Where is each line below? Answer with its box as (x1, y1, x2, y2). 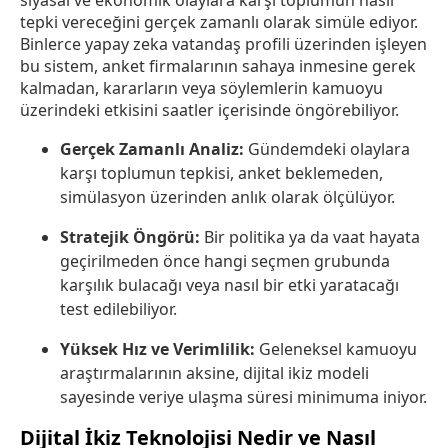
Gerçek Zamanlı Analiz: (60, 138, 244, 161)
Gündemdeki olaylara (244, 138, 410, 161)
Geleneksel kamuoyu (255, 338, 417, 361)
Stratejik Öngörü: (60, 226, 200, 249)
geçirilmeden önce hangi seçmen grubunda (60, 250, 390, 273)
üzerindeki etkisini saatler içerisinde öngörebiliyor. (20, 99, 399, 122)
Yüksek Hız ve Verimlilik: (60, 338, 255, 361)
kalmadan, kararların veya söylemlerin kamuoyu (20, 77, 383, 100)
